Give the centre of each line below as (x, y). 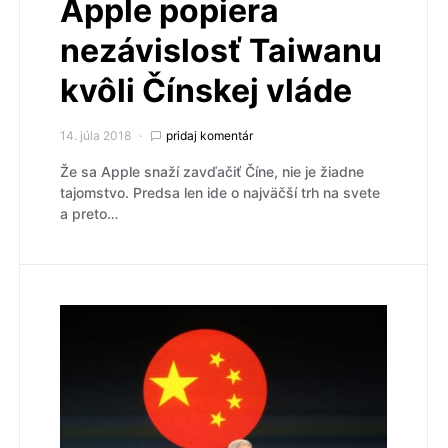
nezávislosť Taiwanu (221, 50)
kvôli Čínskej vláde (206, 90)
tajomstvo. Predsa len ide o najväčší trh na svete (220, 192)
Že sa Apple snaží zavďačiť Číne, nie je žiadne (212, 171)
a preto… (89, 213)
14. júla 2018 (95, 135)
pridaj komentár (209, 135)
